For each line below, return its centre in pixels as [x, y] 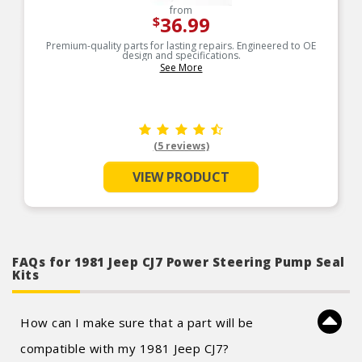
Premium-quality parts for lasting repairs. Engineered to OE [181, 46]
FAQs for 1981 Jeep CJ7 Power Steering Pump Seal [179, 262]
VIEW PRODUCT [181, 177]
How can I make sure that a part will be [137, 322]
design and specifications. [181, 55]
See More [181, 67]
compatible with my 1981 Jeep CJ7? [125, 348]
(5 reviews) [181, 146]
